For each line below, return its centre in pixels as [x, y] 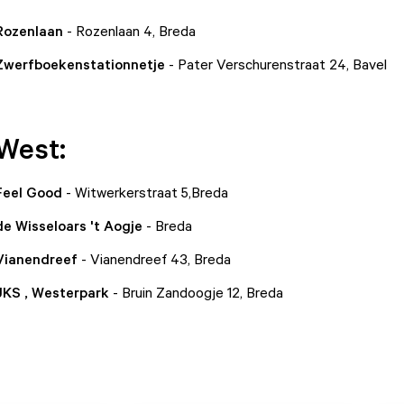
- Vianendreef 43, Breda [154, 259]
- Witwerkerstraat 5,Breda [147, 192]
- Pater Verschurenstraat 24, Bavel [275, 64]
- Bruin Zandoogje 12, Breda [196, 292]
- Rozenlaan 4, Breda [131, 31]
